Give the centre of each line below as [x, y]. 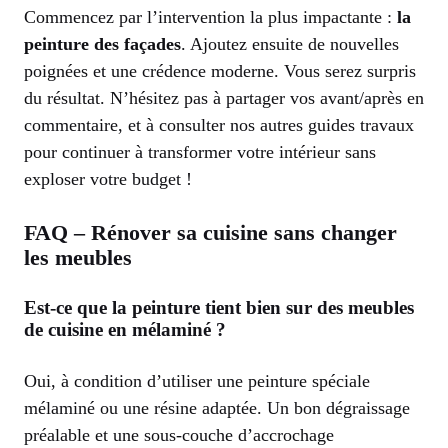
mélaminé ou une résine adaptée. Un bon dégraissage [217, 407]
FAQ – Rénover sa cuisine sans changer [210, 232]
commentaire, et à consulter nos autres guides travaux [219, 124]
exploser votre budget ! [108, 178]
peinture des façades [102, 43]
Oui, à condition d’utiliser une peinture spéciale [197, 380]
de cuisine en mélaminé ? [125, 329]
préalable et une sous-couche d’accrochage [179, 434]
